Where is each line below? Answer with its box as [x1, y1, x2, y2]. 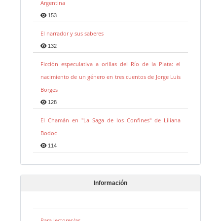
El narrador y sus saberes [40, 30, 104, 37]
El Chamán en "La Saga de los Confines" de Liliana [40, 116, 181, 124]
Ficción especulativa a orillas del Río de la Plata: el [40, 60, 181, 68]
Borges [40, 86, 58, 94]
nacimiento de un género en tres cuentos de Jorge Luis [40, 73, 181, 81]
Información [94, 180, 127, 187]
